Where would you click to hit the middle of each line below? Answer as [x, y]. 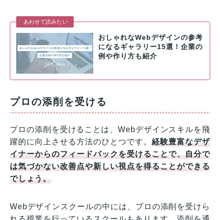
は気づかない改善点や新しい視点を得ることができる [110, 166]
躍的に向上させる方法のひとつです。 [81, 141]
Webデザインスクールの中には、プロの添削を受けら [110, 206]
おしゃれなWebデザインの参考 [150, 38]
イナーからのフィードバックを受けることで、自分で [110, 154]
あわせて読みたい [46, 22]
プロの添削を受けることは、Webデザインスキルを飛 [110, 129]
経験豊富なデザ [181, 141]
